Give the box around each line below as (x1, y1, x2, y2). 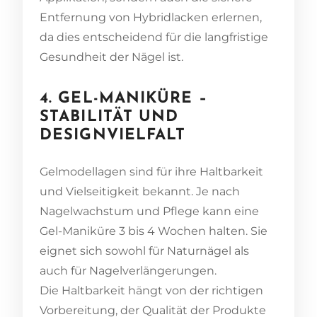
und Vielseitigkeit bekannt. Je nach (40, 184, 240, 198)
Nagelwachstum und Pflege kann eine (40, 204, 259, 218)
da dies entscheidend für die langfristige (40, 30, 268, 44)
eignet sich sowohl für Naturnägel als (40, 243, 249, 258)
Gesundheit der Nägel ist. (40, 50, 183, 64)
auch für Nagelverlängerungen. (40, 263, 217, 277)
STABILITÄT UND (40, 108, 179, 125)
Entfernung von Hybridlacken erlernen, (40, 10, 262, 24)
